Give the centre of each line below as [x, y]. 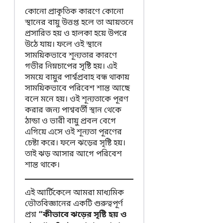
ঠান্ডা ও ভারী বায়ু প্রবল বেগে [70, 122]
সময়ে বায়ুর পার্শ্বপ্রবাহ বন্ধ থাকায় [77, 78]
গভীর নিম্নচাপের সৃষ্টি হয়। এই [71, 67]
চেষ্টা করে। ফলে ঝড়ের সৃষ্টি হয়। [75, 144]
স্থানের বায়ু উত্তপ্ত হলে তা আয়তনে [79, 23]
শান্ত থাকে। [42, 166]
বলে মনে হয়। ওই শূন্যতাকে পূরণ [77, 100]
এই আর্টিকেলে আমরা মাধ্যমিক [74, 193]
